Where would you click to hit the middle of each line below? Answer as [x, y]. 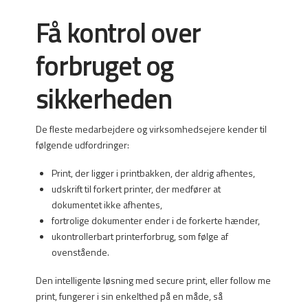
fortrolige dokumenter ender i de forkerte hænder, [156, 221]
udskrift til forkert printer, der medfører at [136, 189]
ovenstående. [81, 252]
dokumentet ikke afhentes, [107, 205]
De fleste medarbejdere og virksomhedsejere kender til [151, 129]
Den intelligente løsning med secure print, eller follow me [153, 280]
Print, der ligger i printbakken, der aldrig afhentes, [154, 173]
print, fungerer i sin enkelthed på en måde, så [129, 296]
